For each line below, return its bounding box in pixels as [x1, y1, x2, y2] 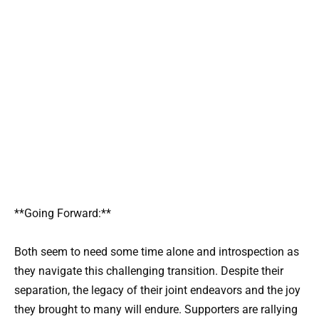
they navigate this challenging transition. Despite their [14, 264, 283, 278]
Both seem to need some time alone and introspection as [14, 245, 299, 259]
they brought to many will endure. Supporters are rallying [14, 303, 298, 317]
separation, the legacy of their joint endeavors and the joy [14, 283, 300, 298]
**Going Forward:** [14, 206, 111, 220]
